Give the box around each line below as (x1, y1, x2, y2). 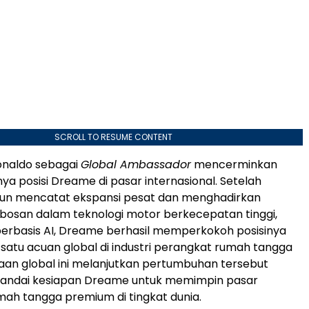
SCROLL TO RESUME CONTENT (54, 131, 172, 143)
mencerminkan (191, 157, 277, 173)
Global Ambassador (81, 157, 191, 173)
